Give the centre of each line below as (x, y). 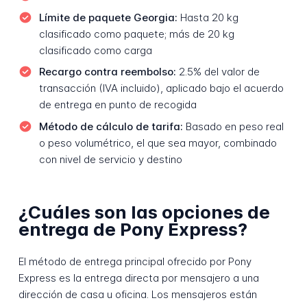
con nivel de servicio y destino (110, 159)
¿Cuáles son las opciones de (144, 212)
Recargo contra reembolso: (107, 72)
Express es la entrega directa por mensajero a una (138, 278)
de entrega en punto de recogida (118, 105)
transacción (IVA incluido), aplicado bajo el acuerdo (161, 88)
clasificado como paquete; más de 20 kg (136, 34)
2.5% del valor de (218, 72)
